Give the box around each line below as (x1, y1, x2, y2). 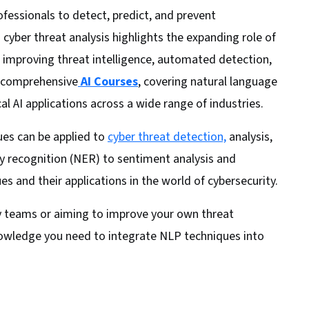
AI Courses (81, 73, 138, 90)
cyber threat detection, (108, 128, 226, 146)
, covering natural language (138, 73, 277, 90)
